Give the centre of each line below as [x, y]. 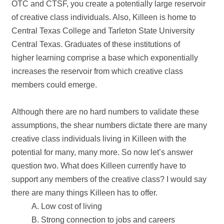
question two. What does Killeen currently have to [99, 166]
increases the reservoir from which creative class [97, 71]
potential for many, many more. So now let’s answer [102, 152]
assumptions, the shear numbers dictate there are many [109, 125]
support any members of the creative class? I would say [109, 179]
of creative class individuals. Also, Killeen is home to [104, 17]
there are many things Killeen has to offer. [85, 193]
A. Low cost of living [67, 206]
